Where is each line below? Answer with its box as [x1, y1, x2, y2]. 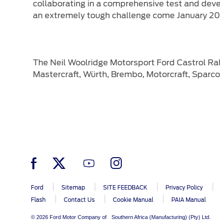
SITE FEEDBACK [103, 184, 147, 191]
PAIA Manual [171, 196, 206, 203]
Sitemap [61, 184, 85, 191]
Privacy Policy [165, 184, 203, 191]
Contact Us [64, 196, 95, 203]
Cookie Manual [113, 196, 153, 203]
